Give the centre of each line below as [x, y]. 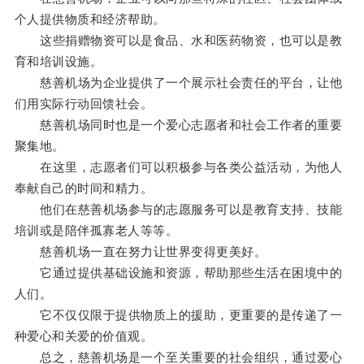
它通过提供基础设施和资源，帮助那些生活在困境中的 [178, 273]
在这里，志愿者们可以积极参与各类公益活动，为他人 [178, 167]
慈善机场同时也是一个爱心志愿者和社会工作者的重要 [178, 125]
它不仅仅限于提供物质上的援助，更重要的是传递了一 [178, 315]
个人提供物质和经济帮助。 [90, 19]
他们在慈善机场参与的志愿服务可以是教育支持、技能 [178, 210]
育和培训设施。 [58, 62]
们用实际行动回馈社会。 [84, 104]
